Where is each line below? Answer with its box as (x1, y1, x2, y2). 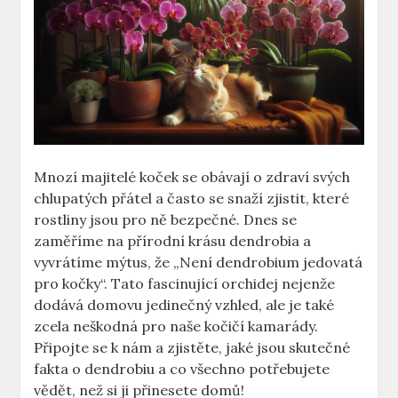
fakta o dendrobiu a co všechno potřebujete (34, 360, 330, 378)
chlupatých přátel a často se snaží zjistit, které (34, 189, 350, 208)
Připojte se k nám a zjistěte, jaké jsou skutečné (34, 338, 351, 357)
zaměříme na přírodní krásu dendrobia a (34, 232, 312, 251)
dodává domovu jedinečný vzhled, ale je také (34, 296, 335, 314)
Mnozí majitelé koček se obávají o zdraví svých (34, 168, 351, 187)
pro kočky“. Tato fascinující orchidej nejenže (34, 275, 336, 293)
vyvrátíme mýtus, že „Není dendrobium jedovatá (34, 253, 363, 272)
